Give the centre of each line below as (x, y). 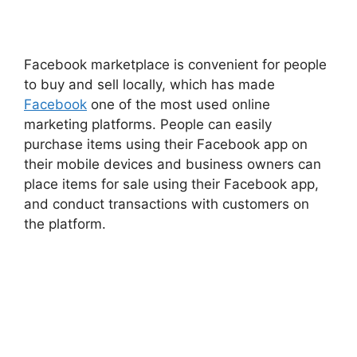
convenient (221, 64)
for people (292, 64)
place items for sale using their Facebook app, (171, 184)
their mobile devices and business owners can (173, 164)
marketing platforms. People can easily (148, 124)
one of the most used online (178, 104)
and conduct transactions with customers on (167, 204)
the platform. (65, 224)
